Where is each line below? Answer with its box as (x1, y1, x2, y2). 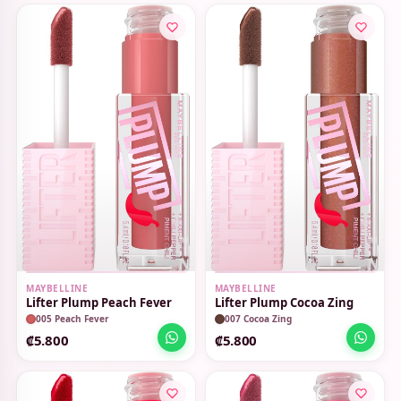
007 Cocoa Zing (224, 312, 292, 326)
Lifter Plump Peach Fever (26, 294, 172, 311)
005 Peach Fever (36, 312, 109, 326)
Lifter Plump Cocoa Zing (214, 294, 354, 311)
